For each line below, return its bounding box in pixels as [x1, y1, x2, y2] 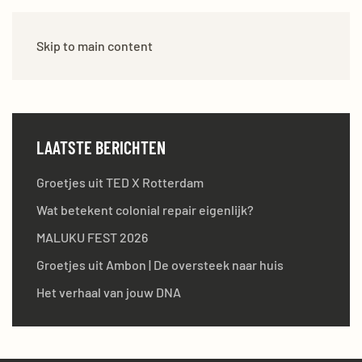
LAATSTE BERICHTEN [36, 137, 166, 158]
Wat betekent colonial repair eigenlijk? [36, 202, 254, 217]
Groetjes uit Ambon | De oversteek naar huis [36, 257, 284, 272]
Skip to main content [36, 38, 153, 53]
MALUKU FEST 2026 [36, 229, 148, 245]
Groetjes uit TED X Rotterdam [36, 175, 204, 190]
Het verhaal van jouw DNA [36, 284, 181, 300]
